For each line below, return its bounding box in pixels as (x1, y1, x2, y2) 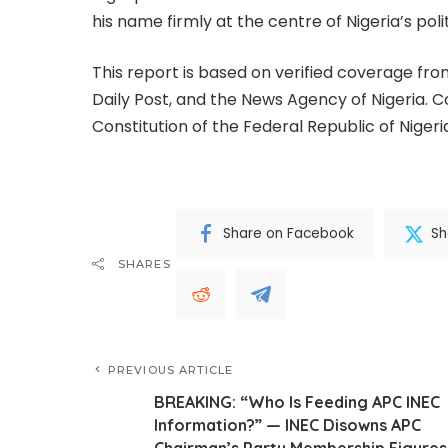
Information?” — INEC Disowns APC (154, 414, 421, 435)
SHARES (118, 256, 171, 271)
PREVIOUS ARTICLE (108, 362, 234, 377)
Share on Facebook (222, 224, 354, 244)
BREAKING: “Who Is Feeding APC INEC (154, 391, 440, 412)
